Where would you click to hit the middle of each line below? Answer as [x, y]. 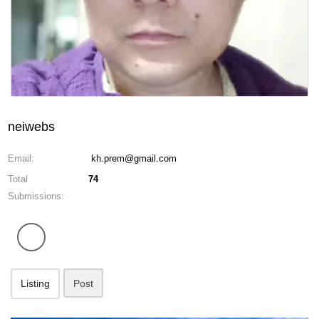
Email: [21, 158]
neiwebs [31, 127]
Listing [35, 283]
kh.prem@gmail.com [134, 158]
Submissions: [36, 196]
